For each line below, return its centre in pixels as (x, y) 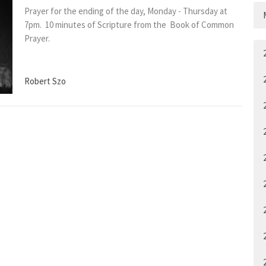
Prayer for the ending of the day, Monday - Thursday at (126, 11)
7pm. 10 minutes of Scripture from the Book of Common (129, 25)
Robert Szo (45, 81)
